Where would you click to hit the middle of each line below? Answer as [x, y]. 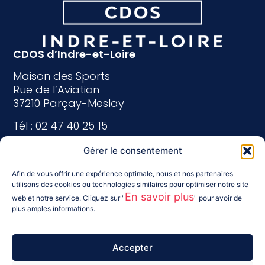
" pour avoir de [218, 198]
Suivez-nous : [50, 170]
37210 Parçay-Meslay [69, 104]
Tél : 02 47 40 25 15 [61, 125]
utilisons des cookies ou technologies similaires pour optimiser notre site [130, 184]
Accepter [132, 247]
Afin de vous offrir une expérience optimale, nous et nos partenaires [122, 173]
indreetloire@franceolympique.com [107, 147]
